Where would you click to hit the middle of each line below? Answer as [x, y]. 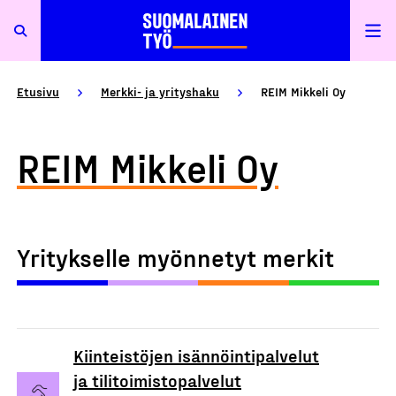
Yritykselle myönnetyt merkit [175, 257]
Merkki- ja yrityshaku [160, 91]
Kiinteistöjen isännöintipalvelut [196, 355]
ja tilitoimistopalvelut [157, 380]
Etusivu [38, 91]
